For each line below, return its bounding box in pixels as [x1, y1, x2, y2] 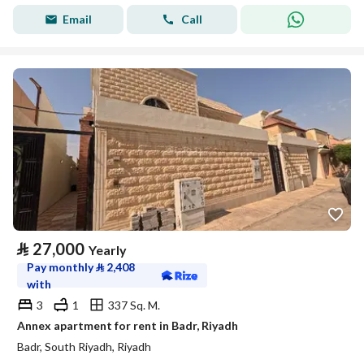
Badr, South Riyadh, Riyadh [17, 340, 151, 353]
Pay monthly [27, 260, 96, 274]
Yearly [89, 242, 127, 258]
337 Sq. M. [108, 297, 160, 312]
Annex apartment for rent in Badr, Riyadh [17, 318, 238, 332]
